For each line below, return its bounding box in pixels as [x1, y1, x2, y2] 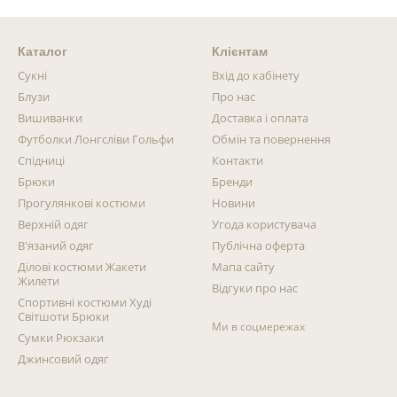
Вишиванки [18, 110, 82, 126]
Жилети [18, 273, 59, 289]
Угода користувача [212, 216, 316, 232]
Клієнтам [212, 44, 268, 58]
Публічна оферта [212, 237, 305, 253]
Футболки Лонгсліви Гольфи [18, 131, 174, 147]
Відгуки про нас [212, 280, 298, 296]
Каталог [18, 44, 67, 58]
